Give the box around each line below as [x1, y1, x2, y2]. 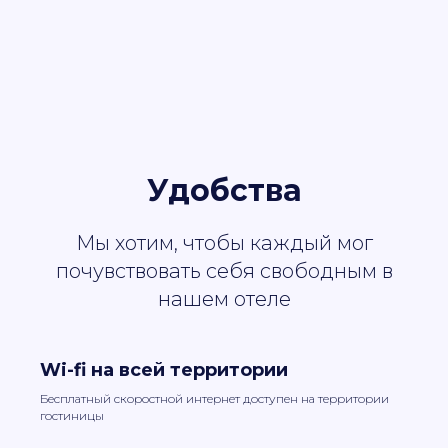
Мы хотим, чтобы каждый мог [75, 231, 373, 256]
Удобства [146, 172, 302, 210]
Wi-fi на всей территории [40, 359, 288, 382]
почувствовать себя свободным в [55, 259, 393, 284]
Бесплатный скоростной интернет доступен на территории [40, 391, 389, 407]
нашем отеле [157, 287, 291, 312]
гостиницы [40, 408, 104, 424]
